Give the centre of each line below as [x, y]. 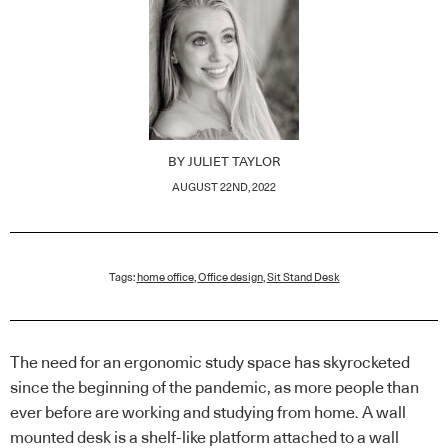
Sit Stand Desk [303, 277]
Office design [230, 277]
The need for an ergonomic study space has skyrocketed [210, 362]
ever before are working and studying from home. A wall [208, 412]
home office [165, 277]
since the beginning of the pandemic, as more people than [214, 387]
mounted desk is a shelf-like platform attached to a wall [204, 437]
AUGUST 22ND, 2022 [224, 187]
